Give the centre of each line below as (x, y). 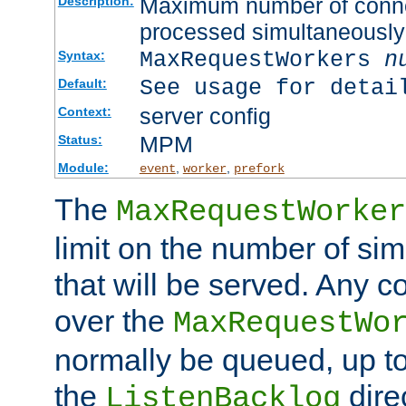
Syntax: (81, 55)
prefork (259, 168)
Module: (83, 167)
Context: (84, 111)
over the (114, 320)
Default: (82, 83)
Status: (80, 139)
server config (205, 116)
